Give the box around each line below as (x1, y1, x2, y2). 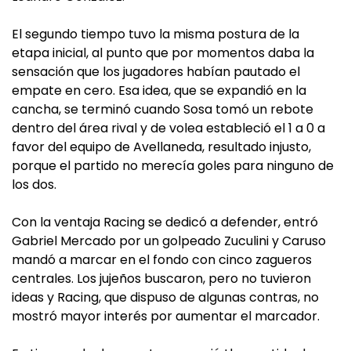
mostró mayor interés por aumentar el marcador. (12, 307, 320, 325)
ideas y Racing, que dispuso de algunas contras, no (12, 288, 319, 306)
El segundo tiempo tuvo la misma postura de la (12, 25, 299, 43)
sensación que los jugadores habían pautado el (12, 63, 300, 81)
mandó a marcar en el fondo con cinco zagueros (12, 251, 312, 269)
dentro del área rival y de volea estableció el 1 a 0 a (12, 119, 325, 137)
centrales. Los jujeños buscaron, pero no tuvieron (12, 270, 311, 288)
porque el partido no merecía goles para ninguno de (12, 157, 334, 175)
